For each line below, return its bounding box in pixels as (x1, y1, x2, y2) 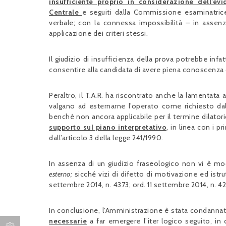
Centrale (49, 8, 79, 17)
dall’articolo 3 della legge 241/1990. (49, 133, 163, 142)
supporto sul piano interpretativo (49, 123, 167, 132)
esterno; (49, 169, 75, 179)
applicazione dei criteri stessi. (49, 29, 148, 38)
